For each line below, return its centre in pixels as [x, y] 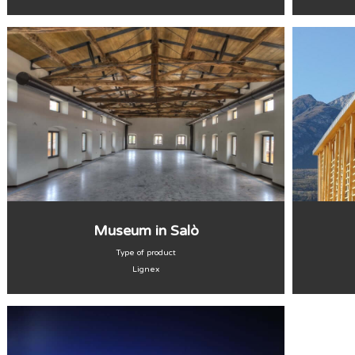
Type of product [146, 253]
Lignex [146, 269]
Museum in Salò [146, 231]
